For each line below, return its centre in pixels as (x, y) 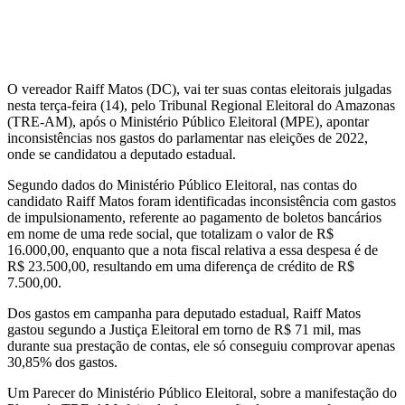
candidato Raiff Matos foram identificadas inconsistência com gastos (202, 202)
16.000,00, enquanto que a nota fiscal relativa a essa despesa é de (193, 250)
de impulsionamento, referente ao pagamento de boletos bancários (194, 218)
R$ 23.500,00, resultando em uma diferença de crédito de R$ (181, 267)
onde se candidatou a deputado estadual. (122, 155)
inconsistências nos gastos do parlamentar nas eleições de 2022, (188, 138)
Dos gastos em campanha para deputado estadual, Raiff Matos (184, 314)
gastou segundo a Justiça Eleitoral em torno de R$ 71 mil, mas (184, 330)
